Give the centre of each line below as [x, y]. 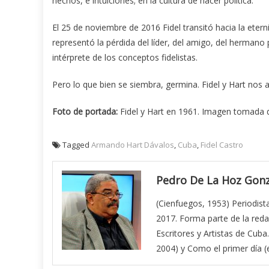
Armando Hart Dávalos [133, 144]
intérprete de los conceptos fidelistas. [125, 57]
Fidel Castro [222, 144]
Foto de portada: [85, 111]
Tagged [77, 144]
